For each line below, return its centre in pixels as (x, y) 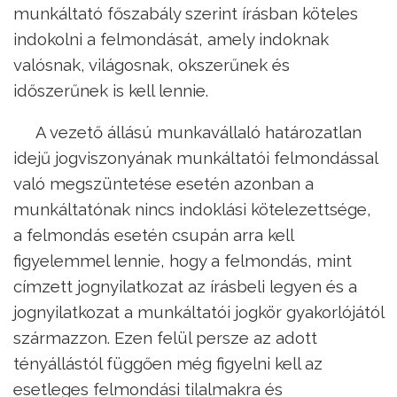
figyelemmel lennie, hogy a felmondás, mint (183, 261)
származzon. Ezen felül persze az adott (165, 338)
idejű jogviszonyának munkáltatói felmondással (195, 158)
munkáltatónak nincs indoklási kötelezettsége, (192, 210)
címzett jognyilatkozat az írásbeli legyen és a (185, 287)
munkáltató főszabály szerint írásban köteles (186, 13)
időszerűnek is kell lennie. (111, 90)
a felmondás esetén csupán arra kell (153, 235)
